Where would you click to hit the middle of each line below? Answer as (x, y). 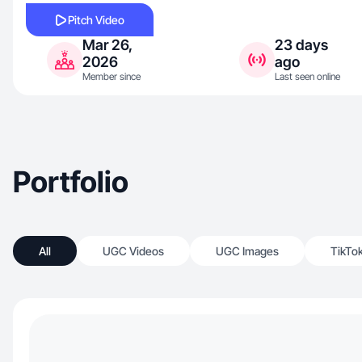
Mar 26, (107, 45)
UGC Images (247, 251)
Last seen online (307, 76)
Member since (112, 76)
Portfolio (71, 182)
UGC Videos (133, 251)
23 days (301, 45)
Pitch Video (96, 20)
